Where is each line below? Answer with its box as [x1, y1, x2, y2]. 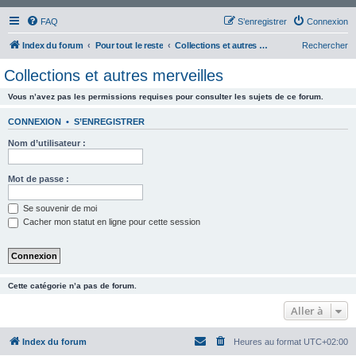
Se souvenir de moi [21, 203, 97, 213]
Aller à [291, 303, 323, 318]
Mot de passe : [8, 173, 69, 184]
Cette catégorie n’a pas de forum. [8, 281, 137, 290]
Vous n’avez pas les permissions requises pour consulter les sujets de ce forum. [8, 92, 323, 101]
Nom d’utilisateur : [8, 137, 86, 148]
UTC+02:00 [304, 336, 348, 346]
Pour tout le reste [95, 41, 164, 50]
